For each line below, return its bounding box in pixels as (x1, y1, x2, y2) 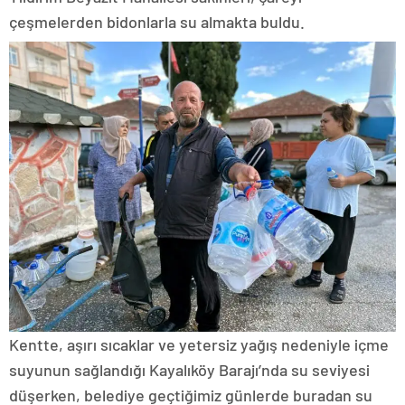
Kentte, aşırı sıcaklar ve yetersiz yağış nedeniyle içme (9, 334, 389, 354)
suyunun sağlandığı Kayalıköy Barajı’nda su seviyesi (9, 359, 370, 380)
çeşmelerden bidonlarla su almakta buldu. (9, 11, 305, 32)
